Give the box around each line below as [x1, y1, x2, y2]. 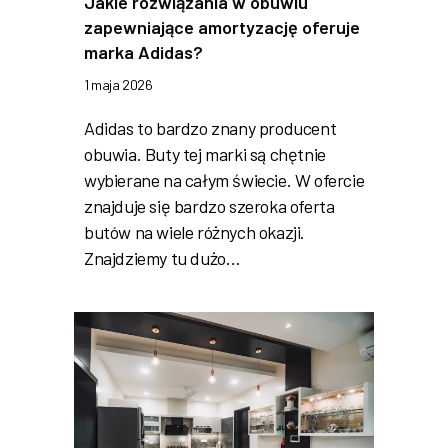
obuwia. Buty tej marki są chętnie [84, 142, 326, 165]
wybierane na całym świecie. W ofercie [84, 168, 365, 191]
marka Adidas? [84, 40, 203, 63]
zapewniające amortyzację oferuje [84, 15, 360, 38]
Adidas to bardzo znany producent [84, 116, 337, 139]
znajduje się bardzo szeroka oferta [84, 194, 335, 217]
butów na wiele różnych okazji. [84, 220, 305, 243]
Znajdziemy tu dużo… [84, 246, 241, 269]
